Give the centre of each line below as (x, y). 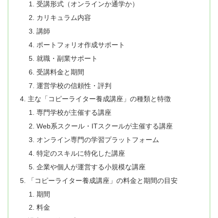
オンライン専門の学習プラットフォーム (98, 140)
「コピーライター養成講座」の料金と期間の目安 (103, 180)
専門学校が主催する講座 (74, 113)
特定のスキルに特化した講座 (81, 153)
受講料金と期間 (60, 72)
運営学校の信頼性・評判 (74, 85)
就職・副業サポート (67, 58)
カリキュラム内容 (64, 18)
